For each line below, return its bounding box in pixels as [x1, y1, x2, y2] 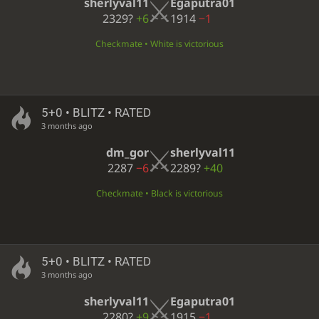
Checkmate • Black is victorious [96, 187, 223, 199]
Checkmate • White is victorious [95, 38, 224, 51]
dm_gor [106, 144, 149, 160]
